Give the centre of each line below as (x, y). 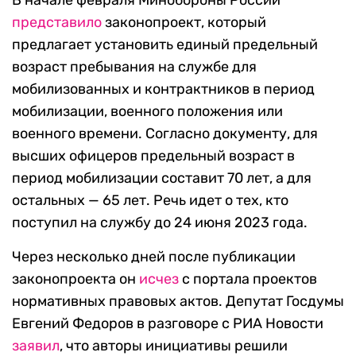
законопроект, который (184, 23)
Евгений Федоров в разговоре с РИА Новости (168, 324)
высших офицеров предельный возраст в (153, 156)
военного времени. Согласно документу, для (165, 134)
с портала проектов (248, 279)
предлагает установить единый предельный (165, 45)
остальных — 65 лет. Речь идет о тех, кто (150, 201)
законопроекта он (75, 279)
